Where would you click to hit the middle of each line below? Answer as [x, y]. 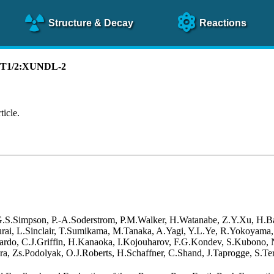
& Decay [113, 23]
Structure [71, 23]
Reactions [223, 23]
